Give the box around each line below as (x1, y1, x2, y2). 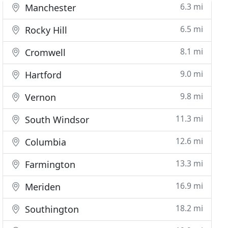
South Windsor (22, 113, 90, 126)
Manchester (22, 2, 76, 14)
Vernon (22, 91, 56, 103)
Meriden (22, 181, 61, 193)
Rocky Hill (22, 24, 68, 36)
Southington (22, 203, 79, 215)
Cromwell (22, 46, 66, 59)
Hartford (22, 69, 62, 81)
